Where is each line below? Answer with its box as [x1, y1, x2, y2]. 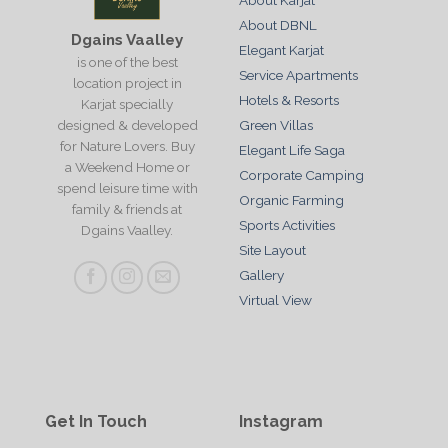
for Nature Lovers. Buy [59, 137, 195, 154]
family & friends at [72, 200, 182, 217]
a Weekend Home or [64, 158, 190, 175]
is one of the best [76, 53, 178, 70]
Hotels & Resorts [239, 92, 339, 109]
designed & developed [56, 116, 198, 133]
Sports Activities [239, 217, 335, 234]
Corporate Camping [239, 167, 364, 184]
